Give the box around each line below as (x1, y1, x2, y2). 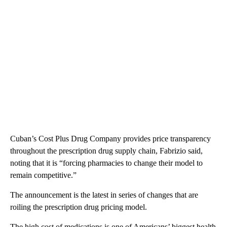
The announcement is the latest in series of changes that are (10, 190, 198, 199)
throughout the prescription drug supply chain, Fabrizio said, (10, 146, 203, 155)
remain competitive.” (10, 170, 77, 179)
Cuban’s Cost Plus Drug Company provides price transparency (10, 134, 211, 143)
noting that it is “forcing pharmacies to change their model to (10, 158, 203, 167)
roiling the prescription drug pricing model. (10, 202, 147, 211)
